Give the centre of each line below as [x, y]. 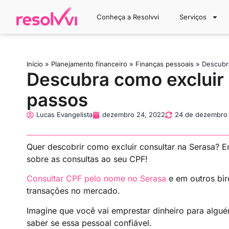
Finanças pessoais [165, 64]
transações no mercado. [73, 191]
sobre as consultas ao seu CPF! [87, 159]
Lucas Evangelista [64, 114]
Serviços [193, 17]
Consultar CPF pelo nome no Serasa [96, 179]
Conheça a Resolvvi [128, 17]
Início [35, 64]
